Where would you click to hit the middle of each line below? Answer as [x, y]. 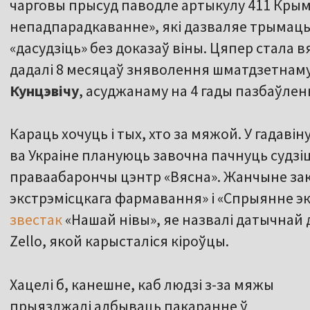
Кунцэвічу [44, 91]
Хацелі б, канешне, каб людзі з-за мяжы [142, 285]
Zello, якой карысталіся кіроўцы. [119, 241]
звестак [36, 220]
